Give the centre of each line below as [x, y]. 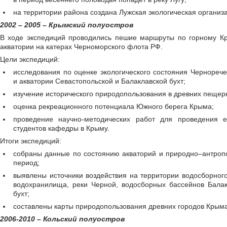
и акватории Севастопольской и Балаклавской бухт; [99, 81]
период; [26, 163]
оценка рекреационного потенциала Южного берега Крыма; [113, 106]
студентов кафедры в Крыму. [61, 128]
